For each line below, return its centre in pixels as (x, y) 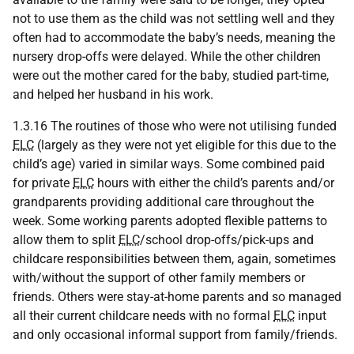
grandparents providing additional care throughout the (163, 202)
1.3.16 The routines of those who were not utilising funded (175, 126)
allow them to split (66, 240)
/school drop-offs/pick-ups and (227, 240)
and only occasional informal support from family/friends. (175, 335)
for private (43, 183)
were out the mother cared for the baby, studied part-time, (171, 75)
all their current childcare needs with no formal (143, 316)
